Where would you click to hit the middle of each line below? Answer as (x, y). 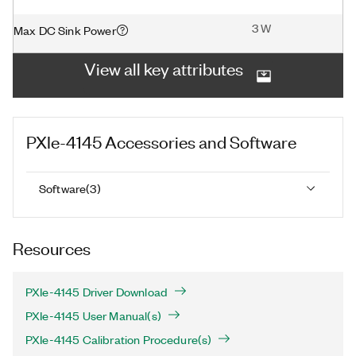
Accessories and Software (201, 141)
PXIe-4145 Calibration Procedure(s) (119, 339)
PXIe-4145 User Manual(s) (93, 315)
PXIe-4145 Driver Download (97, 292)
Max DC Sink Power (65, 30)
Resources (52, 248)
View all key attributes (164, 68)
